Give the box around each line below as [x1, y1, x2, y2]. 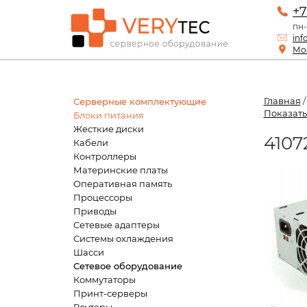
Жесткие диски [73, 123, 144, 134]
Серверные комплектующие [73, 96, 206, 107]
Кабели [73, 137, 108, 148]
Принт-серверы [73, 288, 147, 299]
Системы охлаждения [73, 233, 173, 244]
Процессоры [73, 192, 132, 203]
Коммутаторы [73, 274, 136, 285]
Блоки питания [73, 110, 144, 121]
